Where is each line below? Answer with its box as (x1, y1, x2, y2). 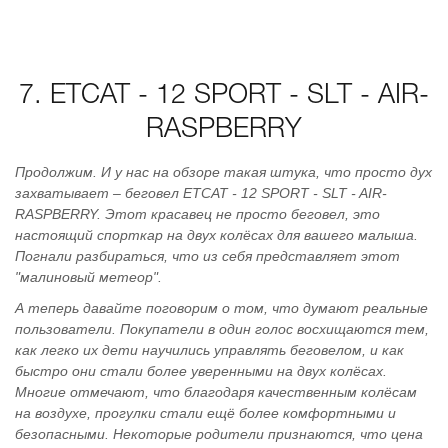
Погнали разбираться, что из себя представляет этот (15, 248, 400, 264)
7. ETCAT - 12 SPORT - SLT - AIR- (19, 84, 429, 108)
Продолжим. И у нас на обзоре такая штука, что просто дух (15, 164, 432, 180)
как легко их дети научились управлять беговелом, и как (15, 342, 404, 358)
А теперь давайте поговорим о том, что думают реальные (15, 300, 428, 316)
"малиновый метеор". (15, 269, 162, 285)
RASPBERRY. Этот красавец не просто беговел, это (15, 206, 380, 222)
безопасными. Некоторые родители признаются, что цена (15, 426, 423, 442)
